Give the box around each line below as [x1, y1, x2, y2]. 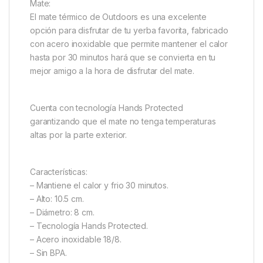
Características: [30, 166, 87, 177]
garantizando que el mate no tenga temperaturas [30, 116, 216, 126]
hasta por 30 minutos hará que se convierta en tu [30, 52, 216, 62]
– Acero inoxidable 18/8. [30, 234, 122, 244]
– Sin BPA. [30, 247, 67, 258]
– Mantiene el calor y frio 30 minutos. [30, 180, 168, 190]
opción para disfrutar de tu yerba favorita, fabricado [30, 25, 228, 35]
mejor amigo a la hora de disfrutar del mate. [30, 65, 194, 76]
